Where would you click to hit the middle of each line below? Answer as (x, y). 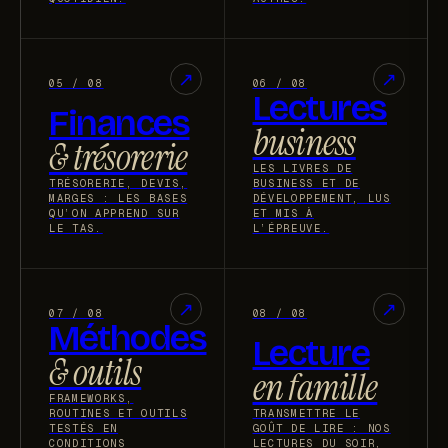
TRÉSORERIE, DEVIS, (118, 182)
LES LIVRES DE (302, 167)
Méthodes (128, 338)
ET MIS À (283, 212)
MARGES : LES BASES (118, 197)
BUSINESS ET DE (306, 182)
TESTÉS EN (84, 427)
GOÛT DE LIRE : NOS (321, 427)
